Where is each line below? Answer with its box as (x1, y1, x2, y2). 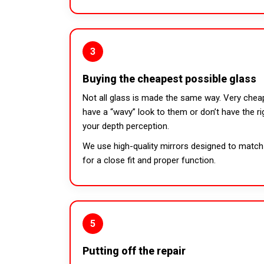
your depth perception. (82, 120, 169, 131)
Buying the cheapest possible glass (82, 72, 256, 85)
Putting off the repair (82, 244, 186, 257)
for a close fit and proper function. (82, 154, 216, 166)
